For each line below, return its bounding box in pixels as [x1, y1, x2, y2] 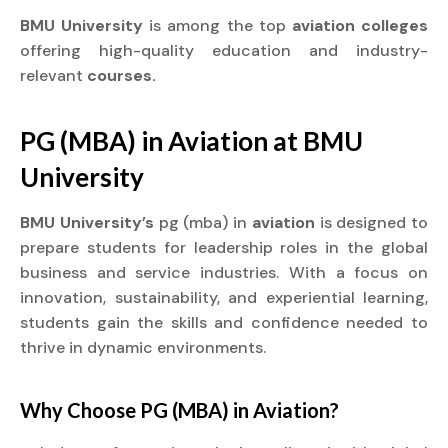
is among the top [149, 15, 292, 36]
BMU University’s [20, 212, 159, 233]
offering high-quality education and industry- [20, 40, 428, 61]
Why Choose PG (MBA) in [20, 398, 253, 422]
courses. [87, 65, 156, 86]
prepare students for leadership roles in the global [20, 237, 428, 258]
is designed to [319, 212, 428, 233]
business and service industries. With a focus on [20, 262, 428, 283]
